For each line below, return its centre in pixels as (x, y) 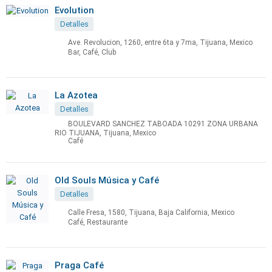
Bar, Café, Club (92, 53)
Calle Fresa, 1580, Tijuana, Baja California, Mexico (151, 213)
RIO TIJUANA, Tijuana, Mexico (105, 133)
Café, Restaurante (98, 223)
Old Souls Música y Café (107, 180)
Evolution (74, 10)
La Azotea (76, 95)
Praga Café (79, 265)
